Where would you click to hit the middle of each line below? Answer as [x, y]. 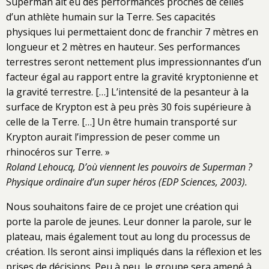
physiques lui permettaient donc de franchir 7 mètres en [132, 32]
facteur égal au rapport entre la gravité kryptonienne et [132, 77]
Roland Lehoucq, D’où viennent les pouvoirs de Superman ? [129, 167]
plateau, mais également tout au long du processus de [128, 236]
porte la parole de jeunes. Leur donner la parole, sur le [129, 221]
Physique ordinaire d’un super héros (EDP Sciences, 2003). [127, 182]
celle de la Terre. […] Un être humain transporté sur [122, 122]
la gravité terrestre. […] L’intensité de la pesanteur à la [127, 92]
